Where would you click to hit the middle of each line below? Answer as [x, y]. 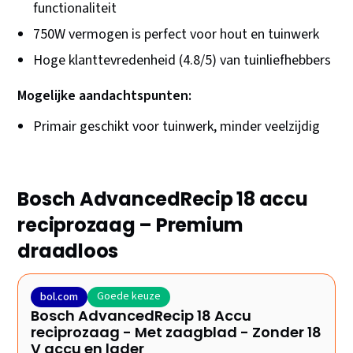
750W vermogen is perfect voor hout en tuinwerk [176, 35]
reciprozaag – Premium [131, 225]
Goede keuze [129, 297]
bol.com [59, 297]
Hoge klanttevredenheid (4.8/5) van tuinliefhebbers [182, 61]
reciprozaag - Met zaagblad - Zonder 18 [176, 333]
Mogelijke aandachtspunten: [105, 96]
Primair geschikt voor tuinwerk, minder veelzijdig [177, 127]
